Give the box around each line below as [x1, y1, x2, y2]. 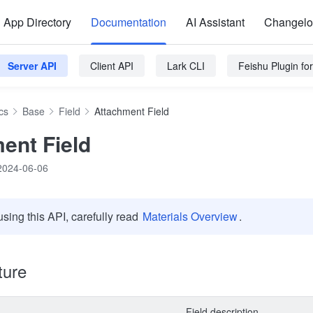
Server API [8, 59, 57, 73]
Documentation [91, 14, 166, 30]
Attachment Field [94, 104, 169, 118]
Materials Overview [143, 208, 238, 224]
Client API [90, 59, 133, 73]
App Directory [3, 14, 71, 30]
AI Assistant [186, 14, 245, 30]
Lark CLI [167, 59, 205, 73]
